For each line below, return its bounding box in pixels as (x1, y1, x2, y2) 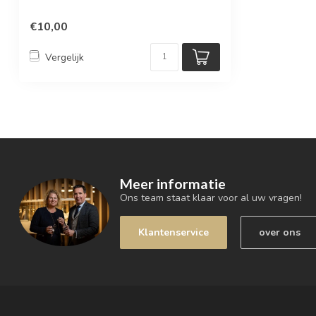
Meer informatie (120, 175, 226, 192)
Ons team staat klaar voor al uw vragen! (120, 190, 302, 205)
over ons (259, 226, 300, 240)
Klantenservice (138, 226, 209, 240)
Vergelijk (45, 50, 84, 64)
